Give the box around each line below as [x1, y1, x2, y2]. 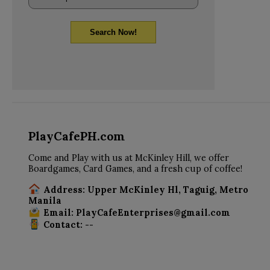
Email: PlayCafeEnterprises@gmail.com [43, 207, 230, 218]
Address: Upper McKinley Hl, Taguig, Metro [43, 184, 248, 195]
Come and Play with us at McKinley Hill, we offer [28, 152, 229, 164]
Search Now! [89, 27, 137, 37]
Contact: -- [43, 219, 93, 230]
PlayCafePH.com [28, 128, 125, 143]
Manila [28, 195, 61, 206]
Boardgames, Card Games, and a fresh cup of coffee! [28, 163, 242, 175]
